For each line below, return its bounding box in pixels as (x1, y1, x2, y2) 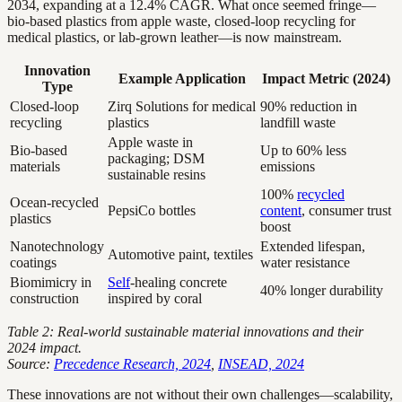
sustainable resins (108, 167, 205, 183)
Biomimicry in (10, 275, 92, 291)
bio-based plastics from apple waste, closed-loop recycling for (7, 13, 355, 30)
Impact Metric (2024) (262, 71, 390, 87)
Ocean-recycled (10, 195, 99, 211)
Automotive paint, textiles (108, 247, 253, 263)
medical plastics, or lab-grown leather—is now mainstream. (7, 30, 342, 46)
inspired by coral (108, 291, 202, 307)
